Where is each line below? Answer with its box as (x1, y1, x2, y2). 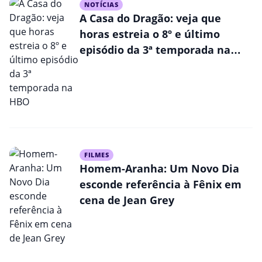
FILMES (84, 150, 109, 159)
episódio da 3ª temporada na (80, 42, 230, 57)
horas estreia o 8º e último (80, 26, 220, 41)
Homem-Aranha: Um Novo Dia (80, 161, 239, 175)
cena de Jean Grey (80, 192, 174, 207)
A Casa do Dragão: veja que (80, 11, 221, 25)
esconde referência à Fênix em (80, 177, 242, 191)
